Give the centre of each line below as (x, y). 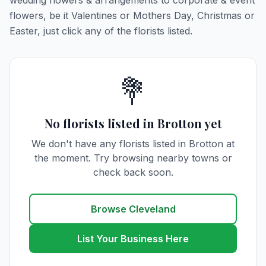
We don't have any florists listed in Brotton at (133, 144)
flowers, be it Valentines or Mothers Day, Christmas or (132, 15)
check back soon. (133, 172)
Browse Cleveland (133, 209)
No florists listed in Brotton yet (133, 123)
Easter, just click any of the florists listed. (101, 31)
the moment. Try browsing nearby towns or (133, 158)
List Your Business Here (133, 239)
